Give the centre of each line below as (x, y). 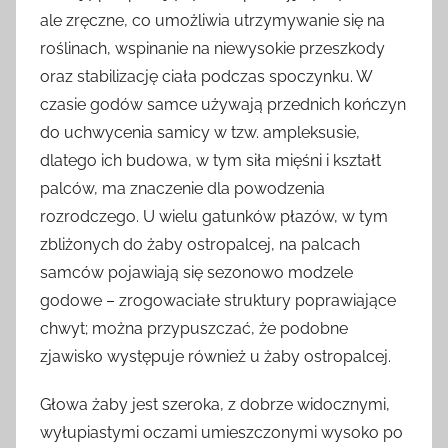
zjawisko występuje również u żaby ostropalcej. (215, 357)
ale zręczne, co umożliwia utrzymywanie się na (212, 21)
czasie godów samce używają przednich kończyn (223, 105)
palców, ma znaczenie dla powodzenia (182, 189)
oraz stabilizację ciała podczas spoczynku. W (206, 77)
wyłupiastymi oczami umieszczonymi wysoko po (221, 433)
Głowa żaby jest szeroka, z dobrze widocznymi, (215, 405)
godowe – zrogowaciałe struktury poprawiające (218, 301)
